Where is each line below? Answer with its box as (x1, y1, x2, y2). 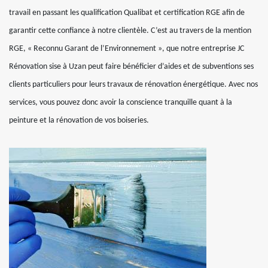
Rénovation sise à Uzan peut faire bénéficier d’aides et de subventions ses (9, 62, 254, 71)
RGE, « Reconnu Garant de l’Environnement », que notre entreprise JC (9, 44, 244, 53)
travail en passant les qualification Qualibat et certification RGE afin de (9, 8, 245, 17)
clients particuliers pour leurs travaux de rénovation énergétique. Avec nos (9, 80, 258, 89)
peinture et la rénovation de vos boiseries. (9, 116, 149, 125)
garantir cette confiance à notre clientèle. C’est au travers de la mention (9, 26, 251, 35)
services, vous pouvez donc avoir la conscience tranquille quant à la (9, 98, 232, 107)
